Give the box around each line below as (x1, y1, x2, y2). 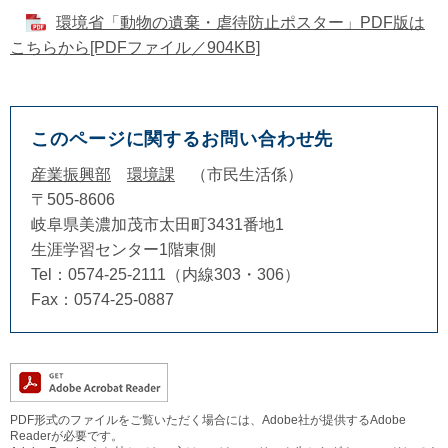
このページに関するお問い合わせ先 (31, 128, 334, 149)
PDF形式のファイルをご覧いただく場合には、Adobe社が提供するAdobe (10, 412, 406, 427)
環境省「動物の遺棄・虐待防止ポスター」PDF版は (56, 13, 425, 31)
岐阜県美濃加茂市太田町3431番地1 (31, 215, 284, 233)
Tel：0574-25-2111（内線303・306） (31, 265, 300, 283)
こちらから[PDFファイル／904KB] (10, 38, 260, 56)
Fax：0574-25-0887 (31, 290, 174, 308)
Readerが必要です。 (10, 428, 123, 443)
